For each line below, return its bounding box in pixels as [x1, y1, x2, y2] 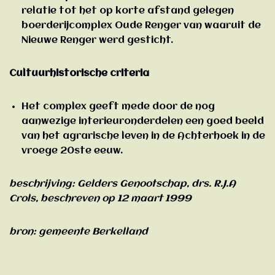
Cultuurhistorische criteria [9, 68, 149, 79]
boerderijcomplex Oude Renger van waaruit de [21, 20, 261, 31]
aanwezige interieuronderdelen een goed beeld [21, 116, 264, 126]
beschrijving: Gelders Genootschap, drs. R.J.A [9, 179, 236, 189]
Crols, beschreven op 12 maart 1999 [9, 193, 192, 204]
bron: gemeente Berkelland [9, 227, 148, 237]
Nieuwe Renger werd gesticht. [21, 35, 173, 45]
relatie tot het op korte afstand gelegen [21, 6, 234, 16]
